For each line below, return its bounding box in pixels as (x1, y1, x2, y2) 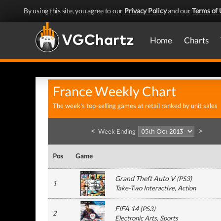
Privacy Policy (124, 6, 167, 15)
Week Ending (96, 127, 137, 135)
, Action (175, 184, 196, 192)
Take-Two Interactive (115, 184, 175, 192)
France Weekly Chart (53, 83, 176, 99)
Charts (184, 35, 209, 45)
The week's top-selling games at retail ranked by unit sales (53, 102, 218, 110)
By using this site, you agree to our (24, 6, 124, 15)
